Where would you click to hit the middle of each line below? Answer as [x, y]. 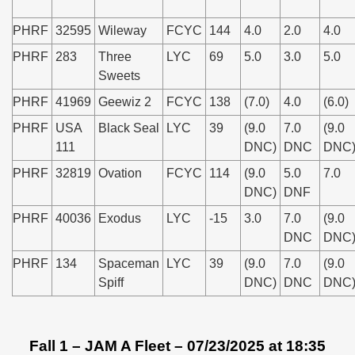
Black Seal [129, 128]
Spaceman [129, 263]
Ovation [120, 173]
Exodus [120, 218]
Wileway [122, 31]
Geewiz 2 [125, 102]
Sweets [119, 76]
